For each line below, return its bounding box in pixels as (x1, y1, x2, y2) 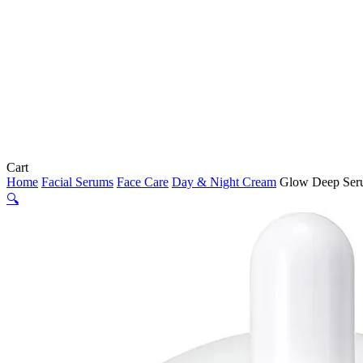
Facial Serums (41, 175, 113, 189)
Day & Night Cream (172, 175, 276, 189)
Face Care (117, 175, 169, 189)
